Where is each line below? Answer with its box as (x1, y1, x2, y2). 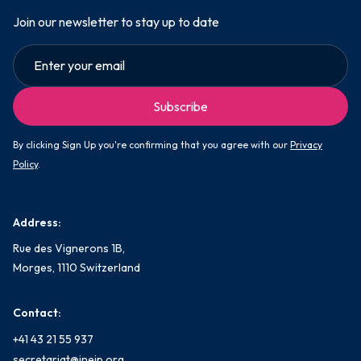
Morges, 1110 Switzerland (13, 259, 140, 275)
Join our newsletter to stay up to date (13, 14, 219, 31)
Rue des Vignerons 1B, (13, 240, 125, 255)
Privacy (290, 138, 322, 151)
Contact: (13, 305, 61, 320)
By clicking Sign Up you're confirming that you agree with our (13, 138, 290, 151)
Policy (13, 157, 38, 170)
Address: (13, 214, 61, 230)
